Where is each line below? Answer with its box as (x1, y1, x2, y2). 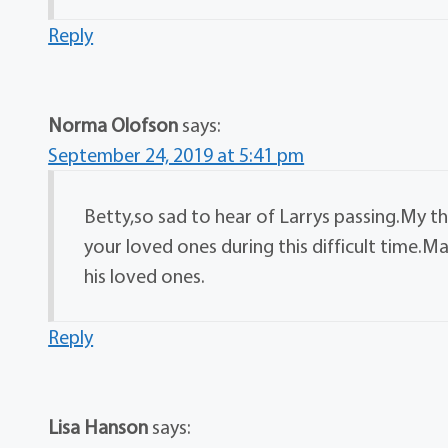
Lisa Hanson (48, 414, 149, 440)
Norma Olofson (48, 112, 179, 138)
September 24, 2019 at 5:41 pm (48, 142, 305, 168)
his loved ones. (84, 263, 206, 289)
